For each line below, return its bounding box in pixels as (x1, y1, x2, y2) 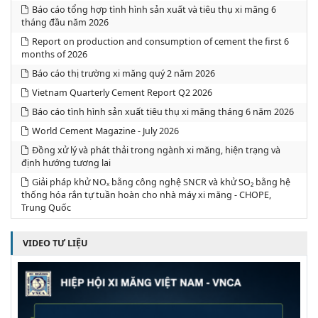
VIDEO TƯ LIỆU (22, 236, 88, 249)
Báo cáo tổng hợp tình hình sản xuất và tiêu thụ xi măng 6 (31, 4, 276, 16)
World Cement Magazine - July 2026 (31, 125, 179, 138)
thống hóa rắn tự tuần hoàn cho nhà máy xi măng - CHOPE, (21, 189, 271, 202)
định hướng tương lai (21, 157, 111, 170)
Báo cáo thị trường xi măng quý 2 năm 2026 (31, 67, 215, 80)
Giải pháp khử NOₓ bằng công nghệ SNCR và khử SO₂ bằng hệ (31, 176, 290, 189)
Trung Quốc (21, 202, 71, 214)
